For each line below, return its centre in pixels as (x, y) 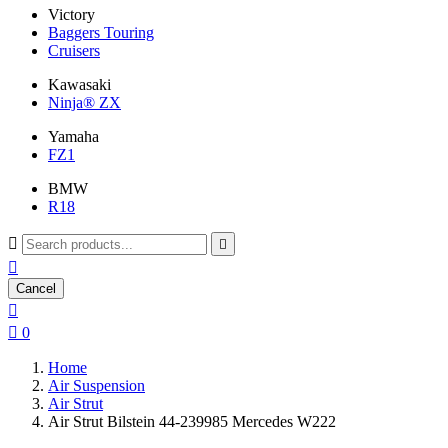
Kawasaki (79, 84)
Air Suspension (96, 385)
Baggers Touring (101, 32)
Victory (71, 14)
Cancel (36, 288)
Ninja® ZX (84, 102)
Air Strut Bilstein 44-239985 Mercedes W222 (192, 421)
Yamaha (73, 136)
